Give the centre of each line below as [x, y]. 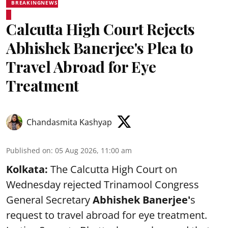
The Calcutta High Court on [112, 169]
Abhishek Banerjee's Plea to [100, 48]
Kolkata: [27, 169]
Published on [28, 150]
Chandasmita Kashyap [69, 122]
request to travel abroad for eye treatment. [107, 215]
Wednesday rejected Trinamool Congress [103, 184]
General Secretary [49, 199]
